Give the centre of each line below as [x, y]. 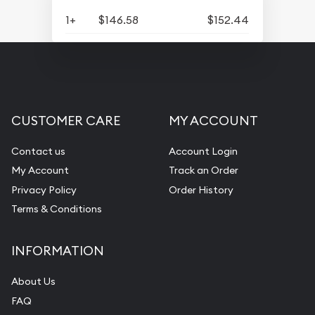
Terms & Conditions [57, 209]
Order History [201, 189]
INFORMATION [58, 251]
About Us [33, 282]
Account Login [203, 151]
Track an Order [204, 171]
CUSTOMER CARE [66, 120]
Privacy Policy [44, 189]
